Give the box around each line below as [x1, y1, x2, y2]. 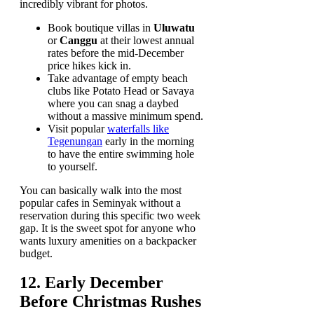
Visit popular [48, 122, 107, 135]
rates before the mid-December [48, 46, 184, 59]
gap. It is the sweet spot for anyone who [20, 221, 196, 234]
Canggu [60, 34, 97, 46]
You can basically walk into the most [20, 184, 182, 196]
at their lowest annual [97, 34, 194, 46]
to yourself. [48, 160, 97, 172]
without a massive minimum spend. [48, 109, 203, 122]
